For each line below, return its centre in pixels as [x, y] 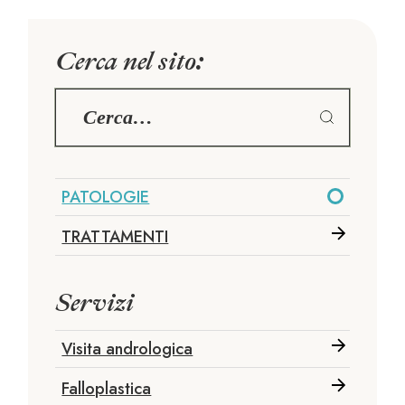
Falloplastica [107, 388]
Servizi [95, 302]
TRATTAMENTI [115, 236]
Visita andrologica [127, 348]
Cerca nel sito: [130, 61]
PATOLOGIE [106, 197]
